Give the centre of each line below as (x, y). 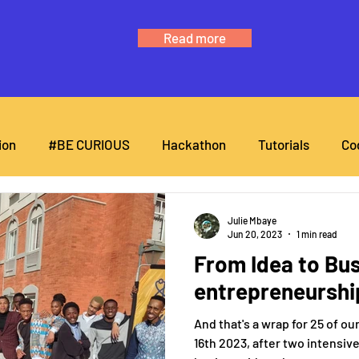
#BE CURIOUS (89, 144)
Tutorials (284, 144)
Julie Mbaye (252, 220)
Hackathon (194, 144)
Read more (195, 38)
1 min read (317, 234)
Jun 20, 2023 (255, 234)
